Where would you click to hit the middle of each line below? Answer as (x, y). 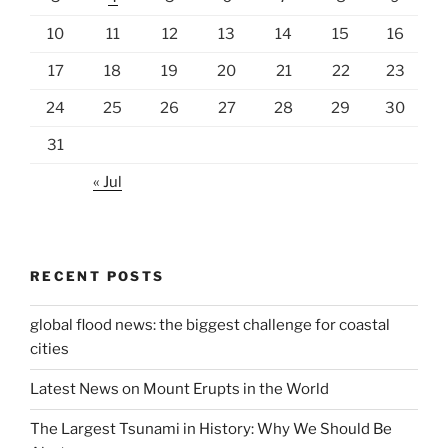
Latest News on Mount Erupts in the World (179, 389)
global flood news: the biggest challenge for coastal (210, 325)
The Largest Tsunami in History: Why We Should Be (211, 429)
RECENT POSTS (97, 276)
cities (49, 349)
